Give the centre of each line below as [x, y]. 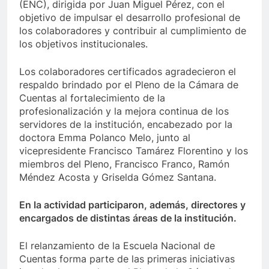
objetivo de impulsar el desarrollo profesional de [130, 18]
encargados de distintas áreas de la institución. [128, 218]
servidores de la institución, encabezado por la [126, 125]
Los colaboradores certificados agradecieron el [128, 72]
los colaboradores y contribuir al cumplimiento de [133, 31]
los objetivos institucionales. [83, 44]
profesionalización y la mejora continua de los [124, 111]
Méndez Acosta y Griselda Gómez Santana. [118, 177]
